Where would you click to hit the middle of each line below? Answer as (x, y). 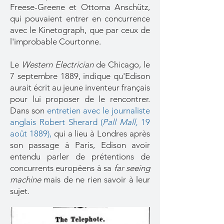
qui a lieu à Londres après (102, 133)
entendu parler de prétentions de (80, 156)
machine (27, 179)
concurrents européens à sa (62, 168)
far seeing (132, 168)
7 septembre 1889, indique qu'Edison (80, 76)
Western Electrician (57, 64)
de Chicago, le (122, 64)
